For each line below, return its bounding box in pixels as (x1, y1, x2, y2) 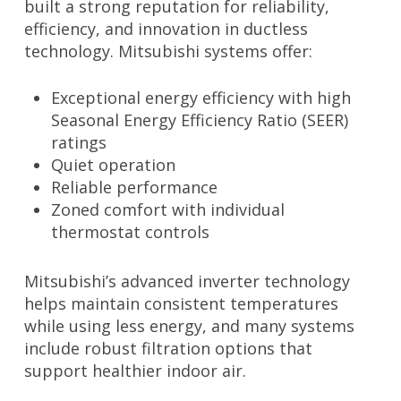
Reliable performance (50, 176, 218, 199)
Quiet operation (50, 154, 175, 176)
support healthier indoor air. (23, 360, 246, 382)
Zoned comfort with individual (50, 199, 285, 221)
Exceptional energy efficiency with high (50, 87, 351, 109)
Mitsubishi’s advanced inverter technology (23, 270, 350, 293)
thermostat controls (50, 221, 209, 243)
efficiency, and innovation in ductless (23, 18, 308, 40)
